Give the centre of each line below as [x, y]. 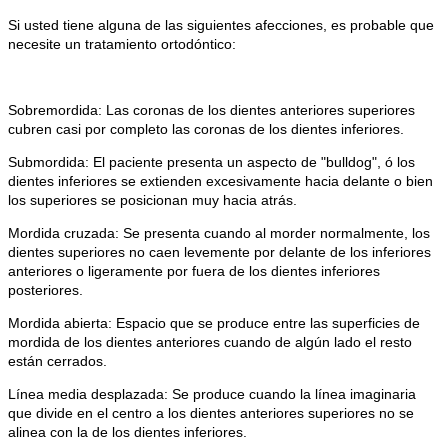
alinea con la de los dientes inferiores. [127, 432]
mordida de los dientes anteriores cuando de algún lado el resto [210, 342]
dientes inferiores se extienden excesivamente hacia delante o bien [220, 181]
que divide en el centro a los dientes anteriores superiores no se [211, 413]
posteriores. [45, 290]
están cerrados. [57, 361]
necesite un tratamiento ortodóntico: [122, 44]
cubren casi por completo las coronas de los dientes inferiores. [206, 129]
